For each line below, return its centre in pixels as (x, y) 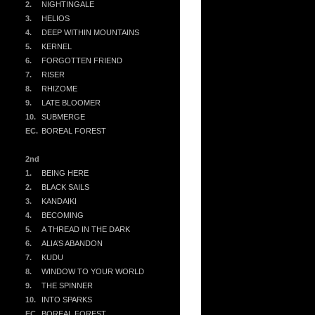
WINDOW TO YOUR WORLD (93, 271)
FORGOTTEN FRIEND (82, 60)
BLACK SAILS (65, 187)
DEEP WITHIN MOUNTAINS (90, 32)
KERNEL (57, 46)
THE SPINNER (67, 285)
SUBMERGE (63, 117)
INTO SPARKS (67, 300)
